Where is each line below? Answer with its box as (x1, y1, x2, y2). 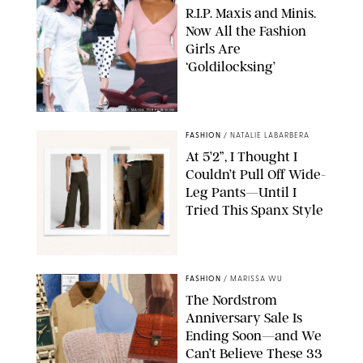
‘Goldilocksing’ (186, 58, 275, 75)
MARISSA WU (230, 275, 283, 284)
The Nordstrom (186, 292, 277, 309)
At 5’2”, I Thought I (186, 148, 297, 165)
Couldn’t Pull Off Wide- (186, 166, 326, 183)
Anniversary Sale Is (186, 310, 302, 327)
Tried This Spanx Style (186, 202, 323, 219)
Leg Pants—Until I (186, 184, 297, 201)
